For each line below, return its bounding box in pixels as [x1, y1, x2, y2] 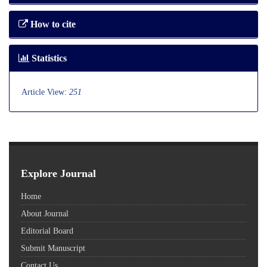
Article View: [21, 87, 69, 97]
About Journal [21, 209, 69, 218]
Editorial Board [21, 226, 73, 235]
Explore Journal [21, 167, 96, 179]
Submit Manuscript [21, 243, 85, 253]
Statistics [29, 52, 67, 64]
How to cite [28, 18, 76, 30]
